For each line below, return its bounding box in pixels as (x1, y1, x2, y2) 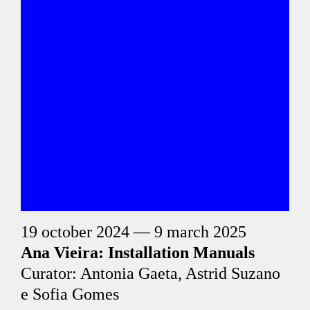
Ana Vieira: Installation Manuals (21, 244, 255, 262)
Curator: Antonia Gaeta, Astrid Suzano (21, 264, 280, 282)
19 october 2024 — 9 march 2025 (21, 223, 246, 241)
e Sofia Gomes (21, 285, 119, 303)
